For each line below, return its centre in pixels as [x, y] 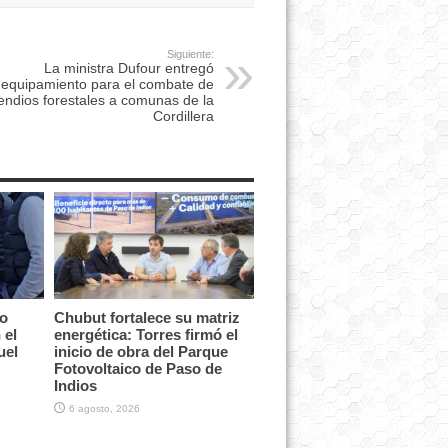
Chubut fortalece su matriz [146, 317]
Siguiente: [190, 54]
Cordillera [183, 116]
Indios [75, 385]
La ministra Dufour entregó [128, 68]
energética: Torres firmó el [145, 334]
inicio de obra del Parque [140, 351]
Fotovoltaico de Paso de [137, 368]
